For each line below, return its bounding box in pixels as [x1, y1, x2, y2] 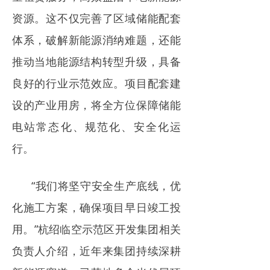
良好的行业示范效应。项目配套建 [12, 75, 181, 90]
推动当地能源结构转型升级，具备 [12, 54, 181, 69]
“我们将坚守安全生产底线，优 [31, 178, 181, 193]
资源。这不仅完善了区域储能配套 [12, 10, 181, 25]
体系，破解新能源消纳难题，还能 [12, 32, 181, 47]
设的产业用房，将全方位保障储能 [12, 97, 181, 112]
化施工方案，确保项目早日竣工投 [12, 199, 181, 215]
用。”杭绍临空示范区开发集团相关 [12, 221, 181, 236]
